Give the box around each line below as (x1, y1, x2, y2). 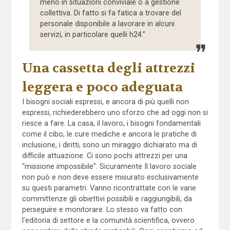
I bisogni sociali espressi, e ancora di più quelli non (22, 97, 189, 106)
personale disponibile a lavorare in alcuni (40, 19, 175, 28)
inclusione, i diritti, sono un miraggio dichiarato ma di (22, 140, 197, 149)
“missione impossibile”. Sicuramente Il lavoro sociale (22, 162, 197, 170)
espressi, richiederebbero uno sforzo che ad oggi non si (22, 108, 208, 117)
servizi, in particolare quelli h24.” (40, 30, 146, 39)
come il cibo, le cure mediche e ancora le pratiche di (22, 129, 197, 138)
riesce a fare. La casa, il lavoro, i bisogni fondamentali (22, 119, 201, 127)
